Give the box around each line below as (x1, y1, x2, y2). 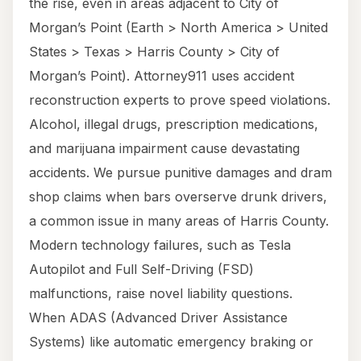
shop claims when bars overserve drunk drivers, (29, 189, 327, 205)
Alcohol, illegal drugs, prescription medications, (29, 116, 318, 133)
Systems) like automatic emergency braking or (29, 334, 313, 351)
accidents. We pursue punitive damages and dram (29, 164, 332, 181)
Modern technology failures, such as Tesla (29, 237, 291, 254)
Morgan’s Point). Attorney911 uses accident (29, 68, 294, 85)
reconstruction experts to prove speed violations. (29, 92, 330, 109)
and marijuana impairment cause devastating (29, 140, 300, 157)
